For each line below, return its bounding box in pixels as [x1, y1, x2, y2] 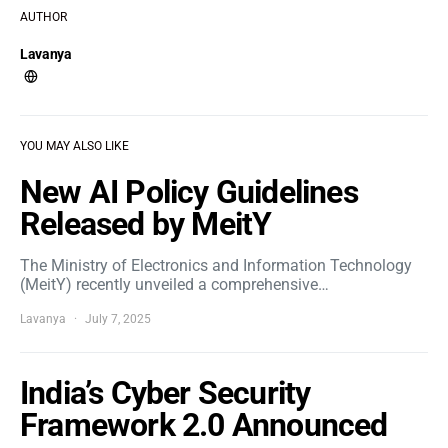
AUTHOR [20, 10, 67, 24]
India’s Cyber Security [20, 374, 311, 412]
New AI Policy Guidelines [20, 173, 358, 211]
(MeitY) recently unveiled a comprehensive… [20, 275, 329, 294]
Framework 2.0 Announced [20, 406, 388, 444]
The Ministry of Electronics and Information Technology [20, 256, 412, 275]
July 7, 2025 [85, 312, 151, 326]
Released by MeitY [20, 205, 272, 243]
